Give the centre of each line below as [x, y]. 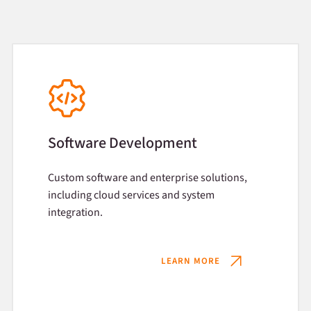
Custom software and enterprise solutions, [147, 178]
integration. [75, 212]
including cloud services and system [131, 195]
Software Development [122, 143]
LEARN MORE [191, 261]
